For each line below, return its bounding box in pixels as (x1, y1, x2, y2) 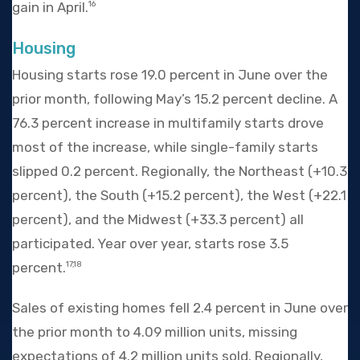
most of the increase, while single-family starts (12, 138, 318, 155)
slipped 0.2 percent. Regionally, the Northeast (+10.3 (12, 162, 347, 179)
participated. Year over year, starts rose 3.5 (12, 235, 288, 252)
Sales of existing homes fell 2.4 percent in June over (12, 299, 348, 316)
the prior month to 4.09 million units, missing (12, 323, 297, 340)
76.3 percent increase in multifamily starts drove (12, 114, 324, 131)
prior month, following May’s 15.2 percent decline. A (12, 90, 337, 107)
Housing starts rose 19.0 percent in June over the (12, 66, 328, 83)
